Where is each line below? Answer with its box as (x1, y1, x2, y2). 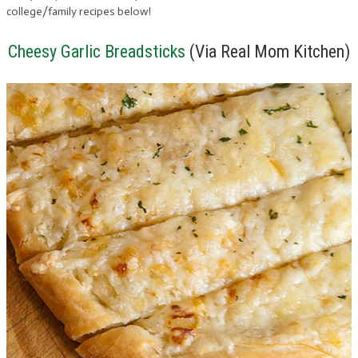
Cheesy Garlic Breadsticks (8, 41, 185, 62)
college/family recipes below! (6, 4, 151, 18)
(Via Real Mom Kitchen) (185, 41, 350, 62)
